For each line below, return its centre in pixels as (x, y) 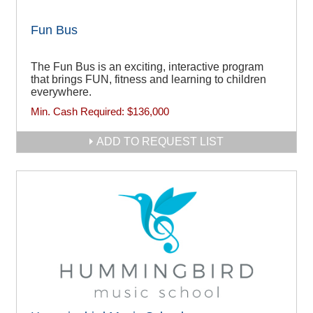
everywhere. (61, 92)
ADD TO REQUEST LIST (160, 142)
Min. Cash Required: (79, 112)
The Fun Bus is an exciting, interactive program (147, 67)
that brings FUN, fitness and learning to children (148, 80)
